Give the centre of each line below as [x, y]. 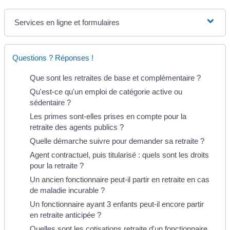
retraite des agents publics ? [77, 127]
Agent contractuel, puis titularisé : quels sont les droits [119, 155]
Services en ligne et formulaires [67, 23]
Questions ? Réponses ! [53, 58]
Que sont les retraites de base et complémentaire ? [115, 78]
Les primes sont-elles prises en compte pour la [108, 117]
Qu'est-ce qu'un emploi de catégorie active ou [106, 92]
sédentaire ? [50, 103]
